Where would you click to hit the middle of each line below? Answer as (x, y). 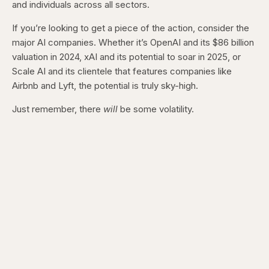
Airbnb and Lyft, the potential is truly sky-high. (106, 86)
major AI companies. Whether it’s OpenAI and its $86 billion (133, 43)
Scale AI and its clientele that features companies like (122, 71)
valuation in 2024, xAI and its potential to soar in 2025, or (126, 57)
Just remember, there (58, 109)
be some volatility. (157, 109)
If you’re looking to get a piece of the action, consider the (131, 28)
